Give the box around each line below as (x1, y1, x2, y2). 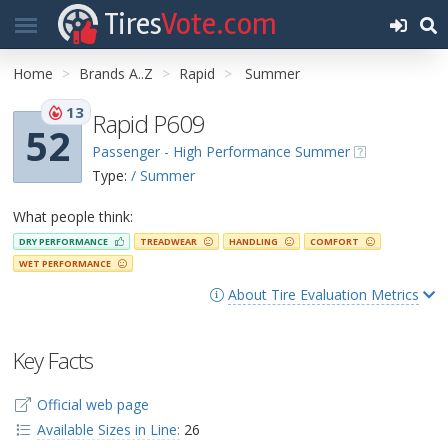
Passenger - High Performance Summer (92, 142, 350, 161)
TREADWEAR (140, 235, 199, 249)
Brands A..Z (79, 64, 153, 83)
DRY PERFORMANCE (19, 235, 110, 249)
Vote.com (161, 6, 277, 43)
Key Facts (13, 344, 93, 375)
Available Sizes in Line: (36, 419, 180, 439)
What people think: (13, 207, 133, 226)
